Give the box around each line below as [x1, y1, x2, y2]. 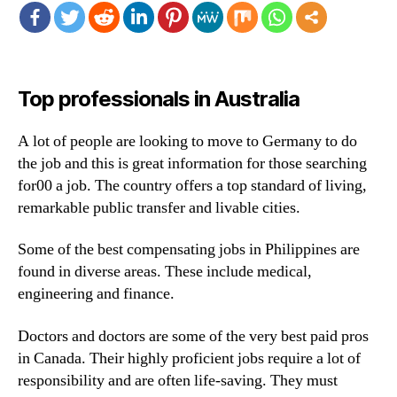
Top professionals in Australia [18, 85, 300, 112]
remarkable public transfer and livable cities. [18, 197, 300, 218]
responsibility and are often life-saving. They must [18, 370, 338, 391]
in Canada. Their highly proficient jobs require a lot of [18, 347, 361, 369]
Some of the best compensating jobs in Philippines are [18, 239, 360, 260]
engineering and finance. [18, 284, 175, 304]
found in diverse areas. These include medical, [18, 261, 312, 282]
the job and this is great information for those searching [18, 152, 367, 174]
